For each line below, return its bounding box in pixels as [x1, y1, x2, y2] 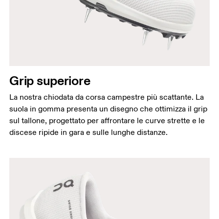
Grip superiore [9, 72, 90, 89]
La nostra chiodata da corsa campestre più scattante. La [9, 92, 204, 103]
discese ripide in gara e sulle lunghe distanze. [9, 128, 168, 138]
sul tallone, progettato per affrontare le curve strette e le [9, 116, 205, 126]
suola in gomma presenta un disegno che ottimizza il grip [9, 104, 208, 114]
